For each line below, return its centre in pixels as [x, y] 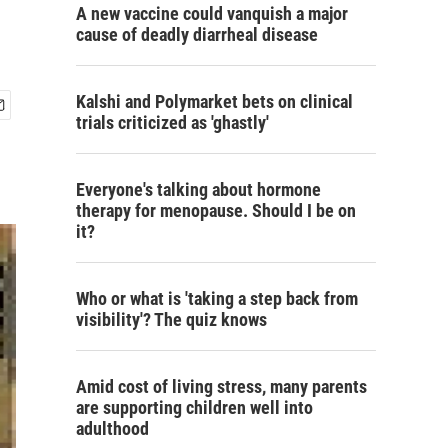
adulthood [112, 428]
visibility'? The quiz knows [171, 319]
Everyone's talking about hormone [198, 189]
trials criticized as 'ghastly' [172, 122]
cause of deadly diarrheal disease [197, 34]
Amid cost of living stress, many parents [221, 386]
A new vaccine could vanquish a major [212, 13]
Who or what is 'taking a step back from [217, 298]
